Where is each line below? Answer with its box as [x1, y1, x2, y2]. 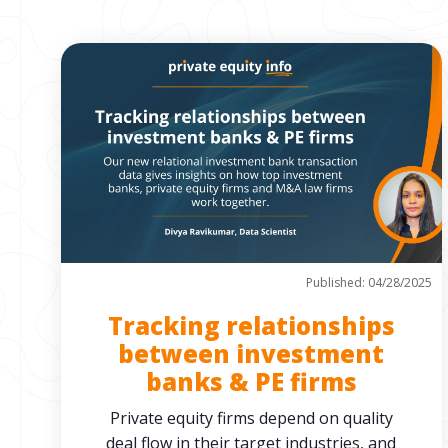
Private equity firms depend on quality [109, 407, 393, 429]
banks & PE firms [145, 365, 357, 398]
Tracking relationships [107, 309, 395, 342]
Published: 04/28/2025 [305, 274, 432, 291]
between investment [118, 337, 385, 370]
